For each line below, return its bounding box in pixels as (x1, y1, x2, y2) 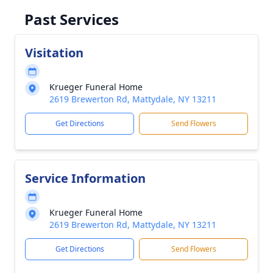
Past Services (24, 9, 119, 29)
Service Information (25, 170, 146, 186)
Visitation (25, 44, 83, 61)
